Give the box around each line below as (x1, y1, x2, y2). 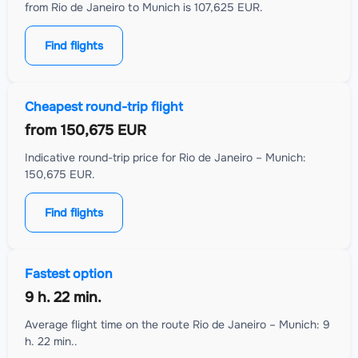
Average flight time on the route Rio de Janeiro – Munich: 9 (25, 316, 330, 332)
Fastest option (25, 265, 113, 282)
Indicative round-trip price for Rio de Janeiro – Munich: (25, 149, 306, 165)
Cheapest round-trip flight (25, 97, 183, 115)
